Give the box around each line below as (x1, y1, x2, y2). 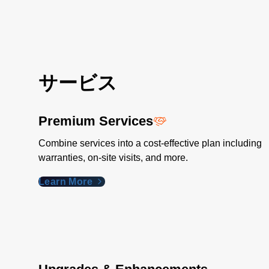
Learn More (38, 177, 95, 187)
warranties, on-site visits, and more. (38, 153, 188, 163)
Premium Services (38, 113, 153, 128)
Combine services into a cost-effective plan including (38, 138, 262, 148)
